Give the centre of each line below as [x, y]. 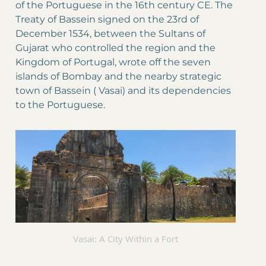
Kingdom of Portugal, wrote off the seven [113, 62]
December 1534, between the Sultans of [110, 34]
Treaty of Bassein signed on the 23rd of [107, 20]
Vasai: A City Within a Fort [126, 239]
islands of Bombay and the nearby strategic [118, 77]
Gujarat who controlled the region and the [115, 48]
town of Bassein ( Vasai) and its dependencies [123, 91]
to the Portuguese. [60, 105]
